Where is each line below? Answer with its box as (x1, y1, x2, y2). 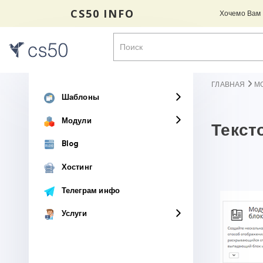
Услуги (61, 208, 87, 218)
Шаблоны (61, 92, 99, 102)
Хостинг (61, 162, 92, 172)
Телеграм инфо (61, 185, 120, 195)
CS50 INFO (70, 6, 134, 21)
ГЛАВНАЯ (211, 80, 245, 89)
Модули (61, 115, 92, 125)
